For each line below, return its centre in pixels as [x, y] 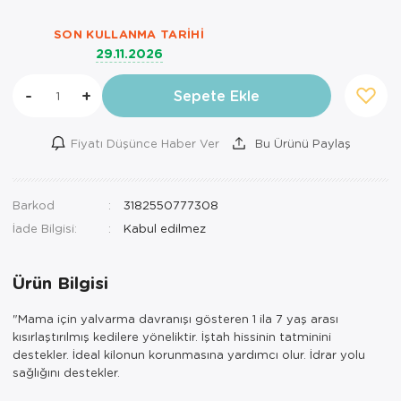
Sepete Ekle [217, 95]
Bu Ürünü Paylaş [301, 142]
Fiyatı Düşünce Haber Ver [145, 142]
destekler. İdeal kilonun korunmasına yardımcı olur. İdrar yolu [189, 354]
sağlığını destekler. [66, 371]
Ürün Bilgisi [60, 282]
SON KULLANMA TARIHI [129, 34]
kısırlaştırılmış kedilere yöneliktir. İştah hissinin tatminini [172, 336]
